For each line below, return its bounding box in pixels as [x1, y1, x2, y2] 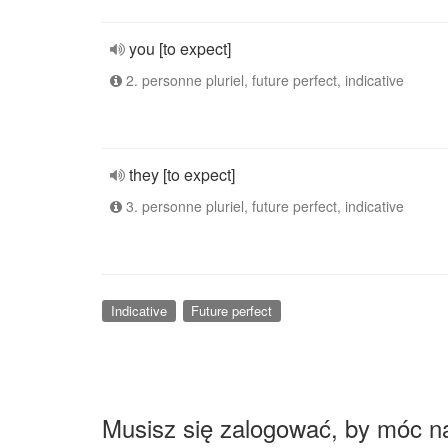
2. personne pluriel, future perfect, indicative [122, 70, 404, 90]
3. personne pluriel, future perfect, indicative [122, 196, 404, 216]
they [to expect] [129, 163, 235, 186]
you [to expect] [129, 37, 231, 60]
